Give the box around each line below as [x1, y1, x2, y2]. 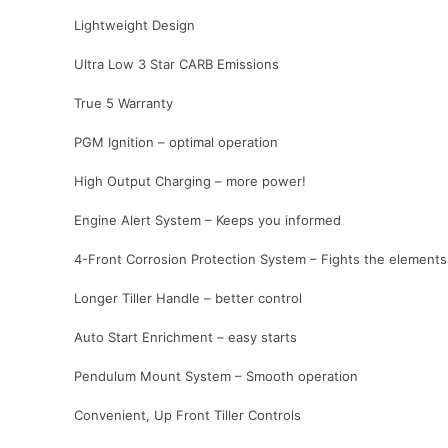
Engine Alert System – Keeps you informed [74, 212, 341, 229]
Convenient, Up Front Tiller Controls [74, 407, 301, 424]
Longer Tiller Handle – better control [74, 290, 302, 307]
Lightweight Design [74, 17, 195, 34]
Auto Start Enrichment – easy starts [74, 329, 297, 346]
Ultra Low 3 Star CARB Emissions [74, 56, 279, 73]
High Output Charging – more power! [74, 173, 306, 190]
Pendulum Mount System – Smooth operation [74, 368, 358, 385]
